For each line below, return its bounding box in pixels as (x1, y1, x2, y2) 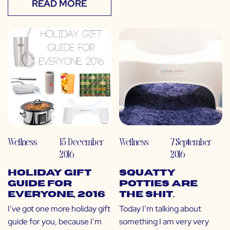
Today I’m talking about (119, 203, 201, 215)
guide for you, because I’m (8, 216, 102, 227)
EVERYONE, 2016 (8, 190, 105, 199)
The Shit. (119, 190, 175, 199)
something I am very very (119, 216, 209, 227)
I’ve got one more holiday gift (8, 203, 110, 215)
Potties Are (119, 180, 198, 188)
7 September (170, 135, 212, 148)
